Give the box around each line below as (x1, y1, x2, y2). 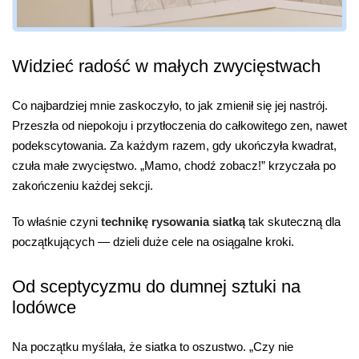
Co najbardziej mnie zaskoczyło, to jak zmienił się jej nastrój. (12, 98, 328, 112)
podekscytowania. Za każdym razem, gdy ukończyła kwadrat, (12, 138, 337, 152)
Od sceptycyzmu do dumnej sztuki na (12, 276, 301, 296)
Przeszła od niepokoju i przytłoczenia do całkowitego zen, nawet (12, 118, 347, 132)
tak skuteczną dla (245, 215, 341, 229)
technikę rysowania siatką (101, 215, 245, 229)
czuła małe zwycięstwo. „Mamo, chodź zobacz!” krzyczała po (12, 158, 336, 172)
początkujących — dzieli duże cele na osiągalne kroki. (12, 235, 294, 249)
